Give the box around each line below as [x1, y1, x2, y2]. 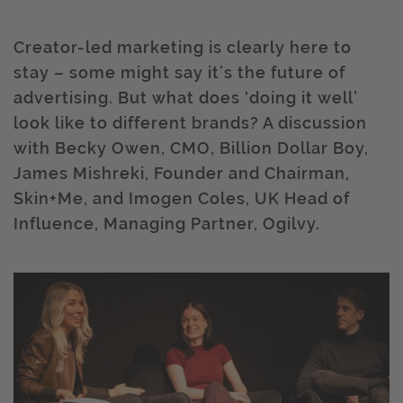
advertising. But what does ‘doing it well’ [13, 88, 358, 107]
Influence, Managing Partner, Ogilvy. [13, 214, 320, 233]
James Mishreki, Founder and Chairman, [13, 164, 350, 183]
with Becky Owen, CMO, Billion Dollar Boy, [13, 139, 369, 157]
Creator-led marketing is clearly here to [13, 38, 352, 57]
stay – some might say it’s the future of [13, 63, 345, 82]
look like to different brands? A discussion [13, 113, 367, 132]
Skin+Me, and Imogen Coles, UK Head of [13, 189, 350, 208]
